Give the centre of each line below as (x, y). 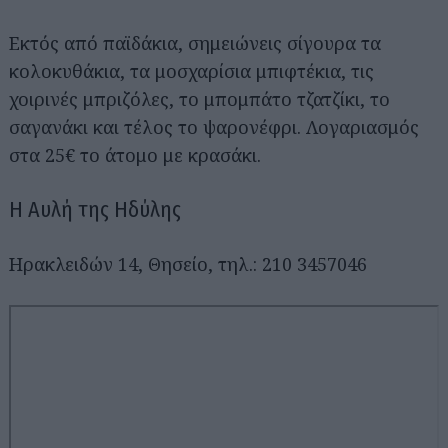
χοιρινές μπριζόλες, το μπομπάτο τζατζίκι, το (199, 98)
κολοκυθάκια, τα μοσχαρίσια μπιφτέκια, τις (191, 70)
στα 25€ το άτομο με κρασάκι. (135, 154)
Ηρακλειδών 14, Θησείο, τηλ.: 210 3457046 (188, 263)
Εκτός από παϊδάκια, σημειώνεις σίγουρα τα (195, 42)
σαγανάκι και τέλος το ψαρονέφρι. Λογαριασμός (214, 126)
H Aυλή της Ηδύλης (95, 209)
